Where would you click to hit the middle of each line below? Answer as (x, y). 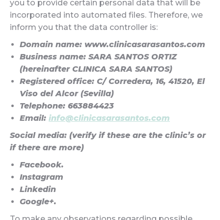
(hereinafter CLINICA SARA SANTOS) (96, 69)
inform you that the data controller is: (84, 27)
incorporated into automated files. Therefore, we (106, 15)
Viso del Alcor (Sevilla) (67, 94)
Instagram (41, 177)
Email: (34, 118)
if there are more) (47, 148)
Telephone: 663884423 (67, 106)
